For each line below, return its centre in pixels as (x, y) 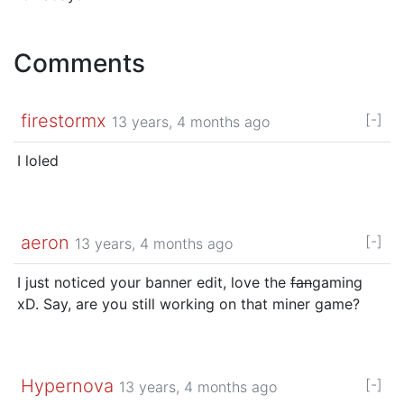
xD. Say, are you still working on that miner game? (188, 303)
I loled (38, 160)
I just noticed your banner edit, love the (154, 282)
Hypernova (67, 386)
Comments (79, 63)
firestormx (64, 120)
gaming (337, 282)
